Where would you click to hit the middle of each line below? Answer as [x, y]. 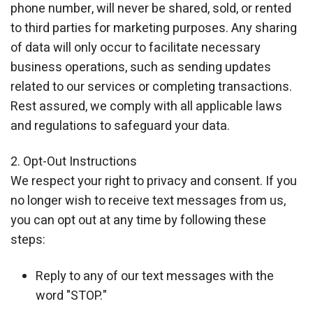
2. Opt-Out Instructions [74, 162]
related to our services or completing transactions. [151, 87]
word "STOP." [71, 296]
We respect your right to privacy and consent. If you [154, 182]
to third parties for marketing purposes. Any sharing [154, 28]
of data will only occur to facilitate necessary [136, 48]
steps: [28, 240]
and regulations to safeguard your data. [120, 126]
